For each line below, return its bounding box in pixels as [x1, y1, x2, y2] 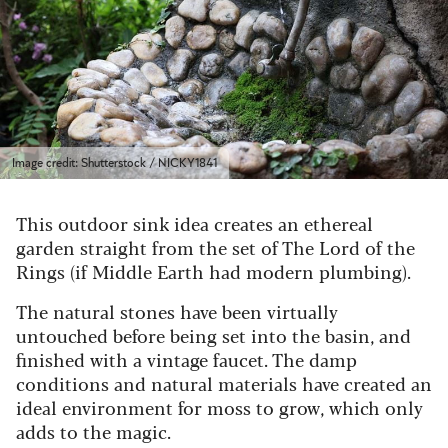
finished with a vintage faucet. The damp [16, 345, 357, 372]
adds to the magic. [16, 417, 171, 444]
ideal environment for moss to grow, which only [16, 393, 423, 420]
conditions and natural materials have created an [16, 369, 432, 396]
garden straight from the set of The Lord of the [16, 233, 415, 260]
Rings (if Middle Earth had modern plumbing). [16, 257, 411, 284]
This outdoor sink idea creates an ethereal [16, 209, 373, 236]
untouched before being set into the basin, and [16, 321, 411, 348]
